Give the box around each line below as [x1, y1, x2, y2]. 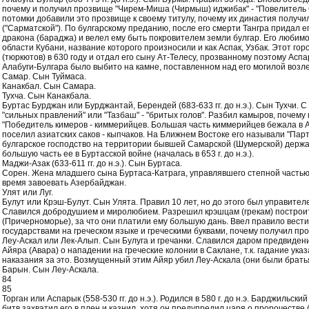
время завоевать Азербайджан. [2, 178, 126, 188]
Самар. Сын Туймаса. [2, 72, 86, 81]
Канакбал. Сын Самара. [2, 81, 96, 91]
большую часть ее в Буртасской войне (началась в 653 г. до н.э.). [2, 149, 254, 159]
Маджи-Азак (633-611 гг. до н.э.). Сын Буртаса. [2, 159, 182, 168]
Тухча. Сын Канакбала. [2, 91, 91, 101]
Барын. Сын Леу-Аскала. [2, 265, 99, 275]
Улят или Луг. [2, 188, 53, 197]
